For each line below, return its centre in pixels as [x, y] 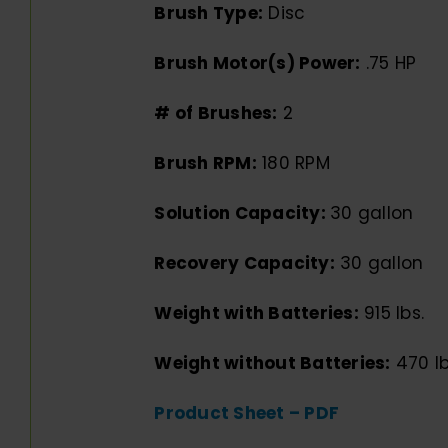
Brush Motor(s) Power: [257, 62]
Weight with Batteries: [256, 312]
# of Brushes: [216, 112]
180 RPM [293, 162]
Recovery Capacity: [244, 262]
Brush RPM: [205, 162]
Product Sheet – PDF [247, 412]
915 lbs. [391, 312]
